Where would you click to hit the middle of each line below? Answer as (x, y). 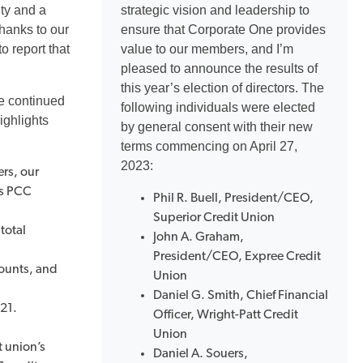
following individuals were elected (218, 107)
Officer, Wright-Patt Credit (226, 315)
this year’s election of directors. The (222, 88)
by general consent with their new (217, 127)
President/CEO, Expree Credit (237, 257)
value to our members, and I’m (207, 49)
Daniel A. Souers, (201, 354)
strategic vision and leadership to (215, 10)
